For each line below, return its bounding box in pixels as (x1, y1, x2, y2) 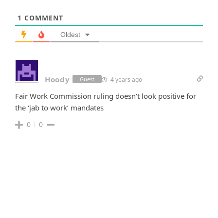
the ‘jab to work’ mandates (15, 102, 104, 112)
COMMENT (22, 13, 63, 22)
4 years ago (109, 75, 142, 84)
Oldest (60, 30, 80, 38)
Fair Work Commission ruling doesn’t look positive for (15, 91, 196, 101)
